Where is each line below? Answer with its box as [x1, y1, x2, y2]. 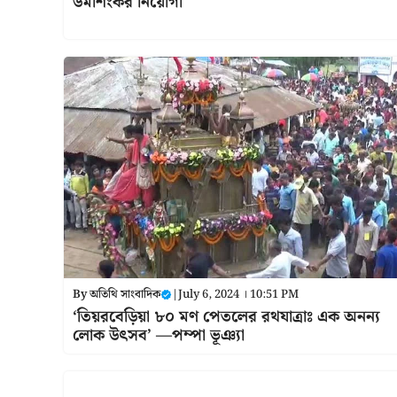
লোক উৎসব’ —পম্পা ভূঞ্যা [73, 322, 249, 348]
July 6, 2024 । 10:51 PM [178, 284, 299, 304]
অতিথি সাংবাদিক [90, 284, 160, 304]
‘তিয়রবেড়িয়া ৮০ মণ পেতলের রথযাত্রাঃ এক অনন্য [73, 303, 380, 330]
